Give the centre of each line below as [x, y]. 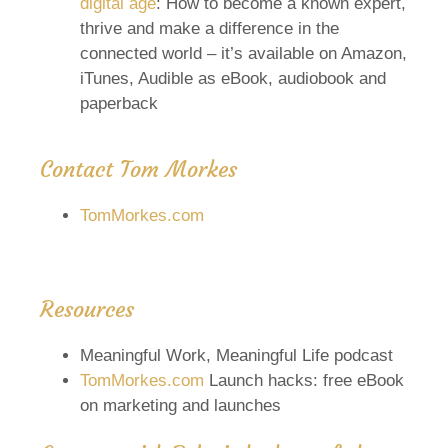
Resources [90, 309]
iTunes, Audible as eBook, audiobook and [233, 78]
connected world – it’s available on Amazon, [243, 53]
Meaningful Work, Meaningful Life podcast [239, 355]
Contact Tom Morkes [141, 169]
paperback [119, 103]
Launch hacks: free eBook [304, 380]
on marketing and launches [180, 405]
